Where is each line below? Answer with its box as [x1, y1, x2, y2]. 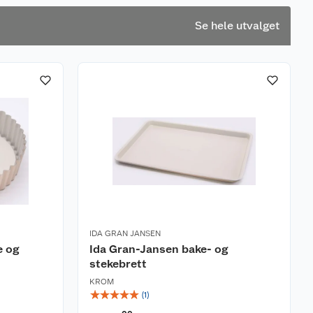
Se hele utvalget [195, 19, 279, 32]
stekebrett [89, 257, 147, 270]
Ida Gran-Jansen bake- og [89, 242, 228, 256]
